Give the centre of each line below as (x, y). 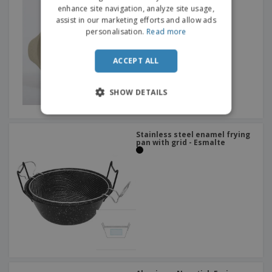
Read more (166, 32)
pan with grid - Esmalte (181, 143)
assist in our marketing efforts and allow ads (136, 20)
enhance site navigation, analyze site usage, (136, 8)
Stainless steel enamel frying (193, 135)
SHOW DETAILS (139, 92)
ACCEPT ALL (136, 61)
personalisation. (115, 32)
